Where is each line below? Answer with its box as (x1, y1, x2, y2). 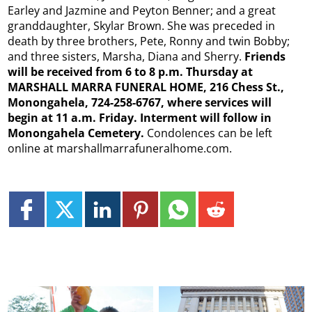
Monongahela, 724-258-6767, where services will (8, 94, 272, 110)
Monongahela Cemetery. (8, 125, 148, 141)
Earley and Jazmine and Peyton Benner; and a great (8, 2, 276, 18)
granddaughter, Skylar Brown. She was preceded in (8, 17, 276, 33)
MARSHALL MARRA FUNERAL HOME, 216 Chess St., (8, 79, 285, 95)
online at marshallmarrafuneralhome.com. (8, 140, 233, 156)
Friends (244, 48, 286, 64)
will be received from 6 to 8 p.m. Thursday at (8, 63, 253, 79)
